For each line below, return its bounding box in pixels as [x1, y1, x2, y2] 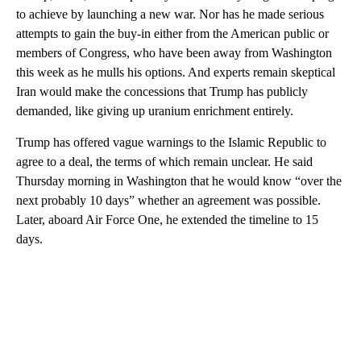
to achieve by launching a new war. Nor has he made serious [16, 7, 324, 22]
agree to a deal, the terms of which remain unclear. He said [16, 155, 313, 169]
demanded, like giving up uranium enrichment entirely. [16, 104, 293, 118]
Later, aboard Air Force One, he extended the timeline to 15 [16, 213, 318, 227]
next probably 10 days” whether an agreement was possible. [16, 193, 321, 208]
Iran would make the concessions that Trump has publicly [16, 85, 308, 99]
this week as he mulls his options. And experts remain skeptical [16, 65, 335, 80]
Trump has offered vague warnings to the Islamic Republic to [16, 135, 326, 150]
